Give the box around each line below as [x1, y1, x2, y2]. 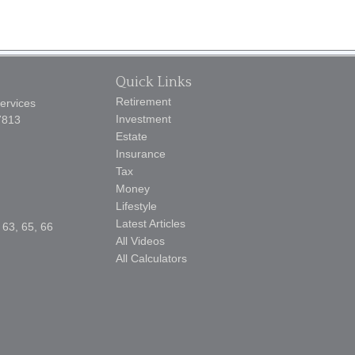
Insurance [116, 147, 166, 160]
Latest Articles [116, 217, 185, 230]
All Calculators [116, 252, 187, 265]
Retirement [116, 95, 171, 108]
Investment [116, 113, 171, 125]
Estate [116, 130, 147, 143]
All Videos [116, 235, 165, 247]
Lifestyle [116, 200, 157, 212]
